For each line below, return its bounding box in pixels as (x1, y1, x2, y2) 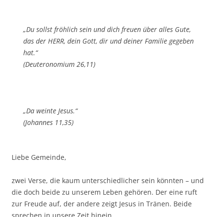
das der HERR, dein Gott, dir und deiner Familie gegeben (23, 36, 194, 46)
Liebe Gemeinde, (12, 153, 66, 162)
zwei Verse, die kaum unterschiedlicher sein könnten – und (12, 176, 204, 186)
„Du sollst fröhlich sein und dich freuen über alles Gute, (23, 25, 191, 34)
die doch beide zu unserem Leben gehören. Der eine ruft (12, 187, 197, 197)
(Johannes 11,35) (23, 118, 74, 127)
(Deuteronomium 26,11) (23, 60, 95, 69)
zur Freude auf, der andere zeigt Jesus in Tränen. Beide (12, 199, 192, 209)
